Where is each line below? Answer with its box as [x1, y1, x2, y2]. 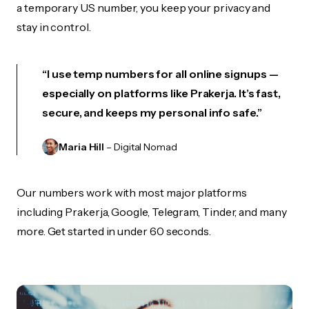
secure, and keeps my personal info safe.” [42, 106, 262, 119]
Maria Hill [59, 141, 105, 153]
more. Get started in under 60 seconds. [17, 224, 211, 238]
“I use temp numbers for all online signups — [42, 67, 279, 81]
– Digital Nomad [104, 141, 177, 153]
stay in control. [17, 20, 91, 34]
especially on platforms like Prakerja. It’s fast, [42, 86, 281, 100]
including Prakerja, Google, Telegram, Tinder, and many [17, 205, 287, 219]
